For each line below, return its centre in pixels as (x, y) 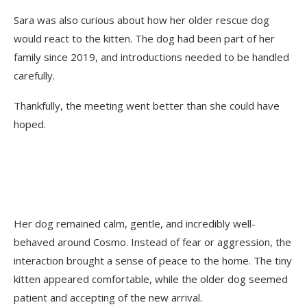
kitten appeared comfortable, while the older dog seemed (151, 279)
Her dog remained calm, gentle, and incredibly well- (135, 223)
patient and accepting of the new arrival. (108, 297)
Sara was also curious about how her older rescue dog (142, 20)
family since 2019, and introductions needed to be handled (151, 57)
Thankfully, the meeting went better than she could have (147, 105)
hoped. (30, 124)
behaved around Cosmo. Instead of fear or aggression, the (152, 242)
